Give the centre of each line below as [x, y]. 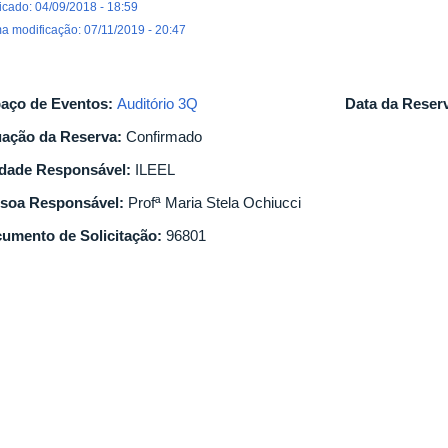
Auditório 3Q [157, 103]
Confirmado [164, 136]
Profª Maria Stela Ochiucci [214, 202]
